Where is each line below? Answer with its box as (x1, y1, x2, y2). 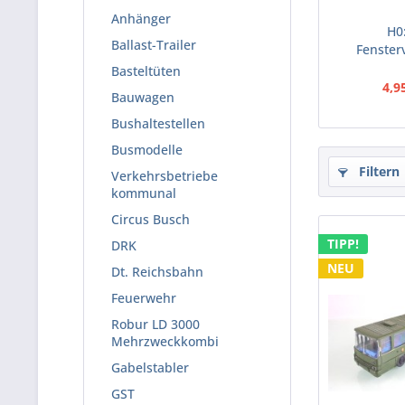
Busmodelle (111, 141, 183, 158)
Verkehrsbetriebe (111, 167, 218, 184)
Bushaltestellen (111, 115, 205, 132)
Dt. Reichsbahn (111, 263, 203, 280)
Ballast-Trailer (111, 36, 196, 53)
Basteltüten (111, 62, 181, 80)
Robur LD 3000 (111, 316, 200, 333)
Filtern (355, 163, 400, 180)
